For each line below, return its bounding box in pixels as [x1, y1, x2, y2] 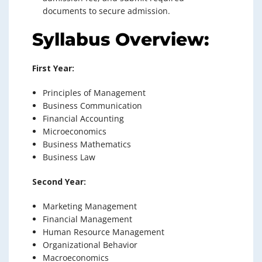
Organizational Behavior [43, 239, 137, 250]
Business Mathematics [43, 139, 131, 150]
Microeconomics [43, 126, 106, 137]
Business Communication [43, 100, 142, 111]
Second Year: [32, 176, 86, 187]
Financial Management [43, 213, 132, 225]
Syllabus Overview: [32, 29, 209, 50]
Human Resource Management [43, 226, 164, 237]
